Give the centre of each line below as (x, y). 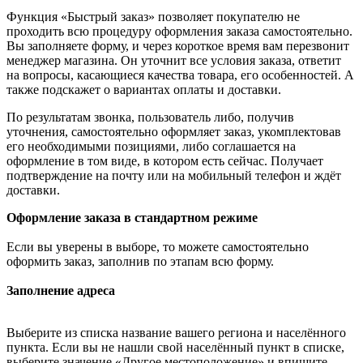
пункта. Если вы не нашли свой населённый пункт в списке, (175, 347)
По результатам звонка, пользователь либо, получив (150, 117)
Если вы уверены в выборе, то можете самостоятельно (158, 246)
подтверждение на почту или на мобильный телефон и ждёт (174, 175)
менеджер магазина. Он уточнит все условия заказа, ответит (174, 60)
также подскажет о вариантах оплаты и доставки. (144, 89)
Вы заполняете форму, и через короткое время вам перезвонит (178, 45)
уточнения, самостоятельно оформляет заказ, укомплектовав (174, 131)
